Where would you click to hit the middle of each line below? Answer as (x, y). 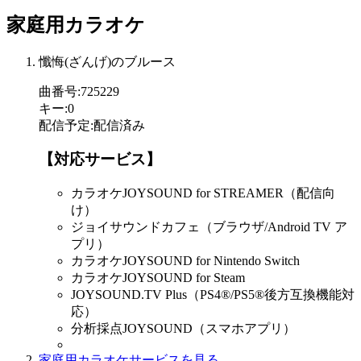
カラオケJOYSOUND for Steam (158, 278)
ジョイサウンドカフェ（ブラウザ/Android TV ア (209, 227)
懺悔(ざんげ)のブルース (107, 61)
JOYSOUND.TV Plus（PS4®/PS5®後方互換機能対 (213, 295)
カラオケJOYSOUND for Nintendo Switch (185, 261)
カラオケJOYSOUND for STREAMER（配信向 (203, 193)
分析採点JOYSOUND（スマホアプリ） (183, 329)
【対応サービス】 (100, 160)
